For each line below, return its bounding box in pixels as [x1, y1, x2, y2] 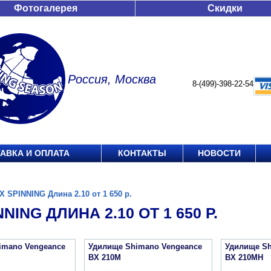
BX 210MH [225, 253, 263, 262]
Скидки [207, 3, 243, 13]
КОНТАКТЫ [118, 148, 166, 158]
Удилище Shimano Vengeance [88, 242, 202, 251]
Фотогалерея [14, 3, 77, 13]
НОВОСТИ [198, 148, 241, 158]
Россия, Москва [68, 73, 156, 86]
